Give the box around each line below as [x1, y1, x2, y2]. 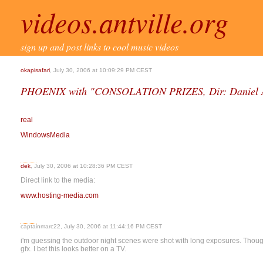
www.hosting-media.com [21, 191, 99, 200]
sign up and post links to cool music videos [21, 41, 178, 53]
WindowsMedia [21, 131, 70, 139]
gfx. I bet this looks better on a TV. [21, 245, 126, 253]
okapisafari [21, 67, 50, 73]
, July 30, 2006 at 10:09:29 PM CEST [50, 67, 152, 73]
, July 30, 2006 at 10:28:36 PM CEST [31, 163, 133, 169]
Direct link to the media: [21, 176, 95, 184]
